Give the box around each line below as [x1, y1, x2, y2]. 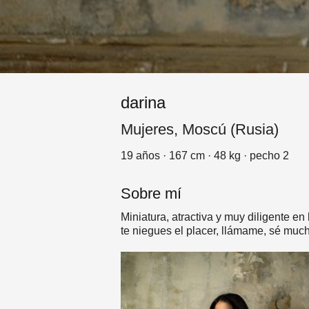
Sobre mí [121, 185, 181, 202]
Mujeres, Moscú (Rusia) [121, 121, 279, 138]
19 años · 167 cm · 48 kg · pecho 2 [121, 150, 289, 161]
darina [121, 93, 166, 112]
